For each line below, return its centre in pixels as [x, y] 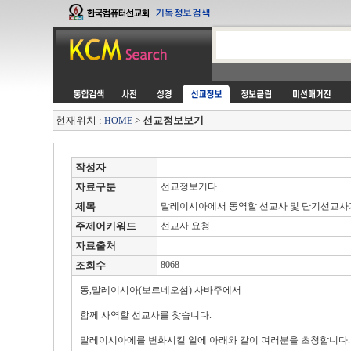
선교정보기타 [187, 186]
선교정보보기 [173, 120]
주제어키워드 [105, 226]
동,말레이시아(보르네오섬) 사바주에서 [160, 290]
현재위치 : [80, 120]
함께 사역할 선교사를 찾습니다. [145, 315]
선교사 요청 [184, 226]
